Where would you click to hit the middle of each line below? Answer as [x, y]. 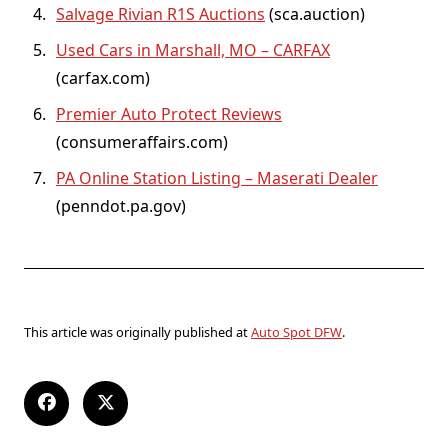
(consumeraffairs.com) [142, 141]
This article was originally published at [137, 331]
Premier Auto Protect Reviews [169, 113]
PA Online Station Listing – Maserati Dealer [217, 177]
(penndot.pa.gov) [121, 205]
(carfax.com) [103, 77]
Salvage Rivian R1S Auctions [160, 13]
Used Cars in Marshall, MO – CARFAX [193, 49]
